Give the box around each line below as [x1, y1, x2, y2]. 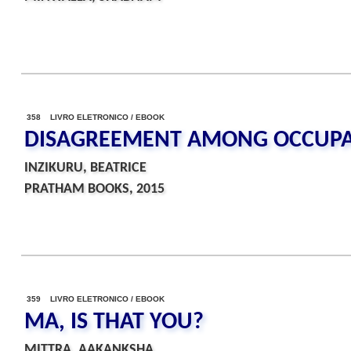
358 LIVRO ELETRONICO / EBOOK [27, 113, 165, 121]
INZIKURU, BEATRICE [24, 161, 147, 175]
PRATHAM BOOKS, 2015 [24, 182, 165, 197]
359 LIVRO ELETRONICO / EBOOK [27, 295, 165, 303]
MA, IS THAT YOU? [24, 310, 204, 335]
